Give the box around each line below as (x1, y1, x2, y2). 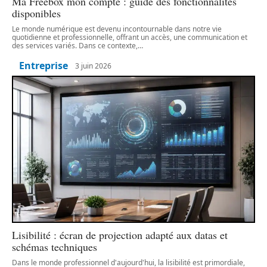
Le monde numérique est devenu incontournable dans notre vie (12, 24, 222, 35)
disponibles (12, 6, 61, 21)
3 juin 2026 (75, 60, 111, 71)
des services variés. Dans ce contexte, (12, 41, 138, 51)
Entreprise (19, 59, 68, 73)
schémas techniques (12, 239, 97, 254)
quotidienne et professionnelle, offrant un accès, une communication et (12, 32, 247, 43)
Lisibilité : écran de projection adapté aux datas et (12, 227, 228, 242)
